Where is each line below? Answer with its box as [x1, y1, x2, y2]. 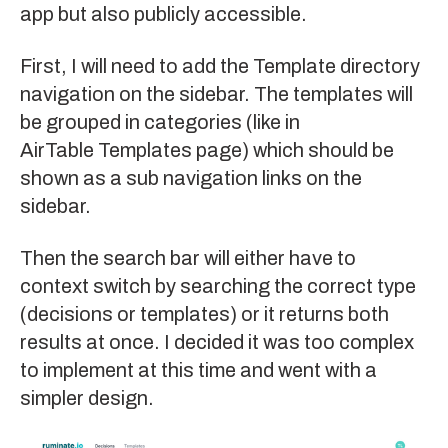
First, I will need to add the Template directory [20, 55, 420, 78]
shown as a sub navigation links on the [20, 167, 362, 190]
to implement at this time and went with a [20, 359, 377, 382]
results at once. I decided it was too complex [20, 331, 414, 354]
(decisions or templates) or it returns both [20, 303, 389, 326]
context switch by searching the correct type [20, 275, 416, 298]
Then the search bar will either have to [20, 247, 356, 270]
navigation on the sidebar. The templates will [20, 83, 413, 106]
